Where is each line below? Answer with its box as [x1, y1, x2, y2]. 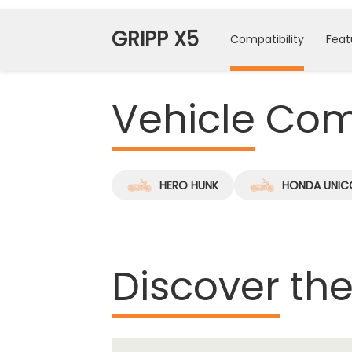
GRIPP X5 [112, 25, 199, 54]
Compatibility [230, 31, 304, 48]
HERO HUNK [159, 178, 218, 194]
